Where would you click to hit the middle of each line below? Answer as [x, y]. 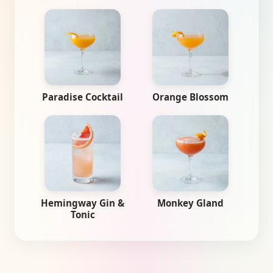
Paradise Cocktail [83, 97]
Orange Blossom [190, 97]
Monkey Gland [190, 203]
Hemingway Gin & [83, 203]
